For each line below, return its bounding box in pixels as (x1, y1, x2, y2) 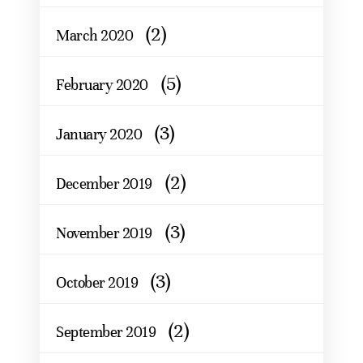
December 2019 (56, 173, 152, 193)
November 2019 (56, 223, 152, 242)
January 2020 (56, 124, 142, 143)
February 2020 (56, 75, 148, 94)
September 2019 (56, 322, 156, 341)
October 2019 (56, 272, 138, 292)
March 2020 (56, 25, 133, 45)
